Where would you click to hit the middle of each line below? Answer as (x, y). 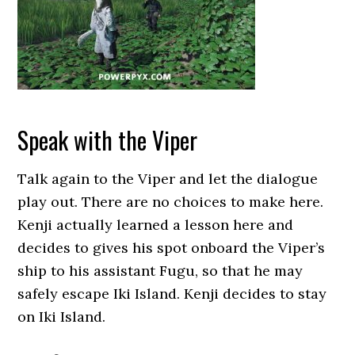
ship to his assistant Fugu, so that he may (160, 271)
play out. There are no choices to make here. (171, 202)
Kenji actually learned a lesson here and (156, 225)
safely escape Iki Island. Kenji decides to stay (172, 294)
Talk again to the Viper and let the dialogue (168, 179)
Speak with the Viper (108, 140)
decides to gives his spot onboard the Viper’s (172, 248)
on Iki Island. (62, 317)
